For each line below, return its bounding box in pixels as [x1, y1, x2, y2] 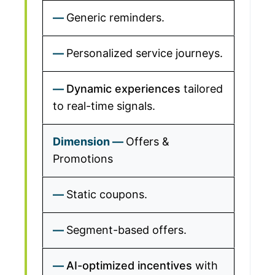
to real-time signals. [53, 99, 155, 112]
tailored [180, 82, 223, 95]
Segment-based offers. [66, 223, 187, 236]
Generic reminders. [66, 11, 165, 24]
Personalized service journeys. [66, 47, 223, 60]
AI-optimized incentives [66, 259, 192, 272]
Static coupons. [66, 188, 147, 201]
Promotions [53, 152, 113, 165]
